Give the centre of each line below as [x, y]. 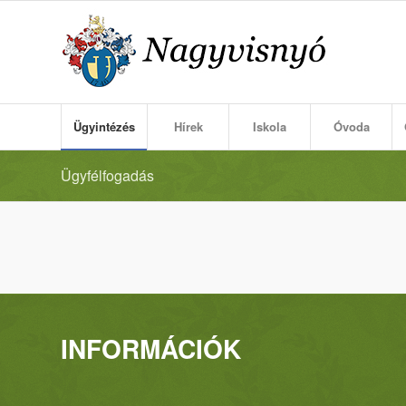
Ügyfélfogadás [107, 175]
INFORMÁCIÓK [151, 348]
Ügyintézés [104, 126]
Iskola [270, 126]
